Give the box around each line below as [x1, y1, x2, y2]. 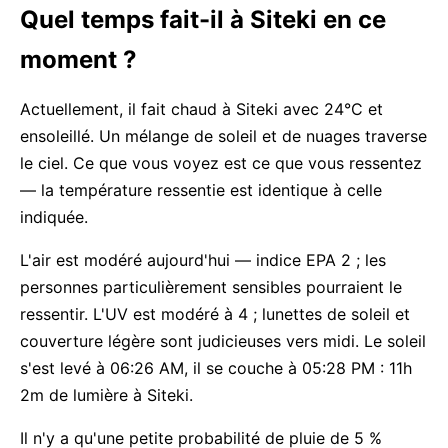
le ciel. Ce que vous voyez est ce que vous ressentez [20, 153, 422, 173]
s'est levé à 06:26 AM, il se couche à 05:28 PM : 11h [20, 358, 412, 378]
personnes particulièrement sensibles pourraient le [20, 277, 402, 297]
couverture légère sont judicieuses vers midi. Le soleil [20, 331, 426, 351]
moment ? [20, 45, 137, 74]
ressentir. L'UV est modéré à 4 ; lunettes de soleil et [20, 304, 410, 324]
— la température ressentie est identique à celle [20, 180, 382, 200]
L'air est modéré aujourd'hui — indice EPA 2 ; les [20, 250, 386, 270]
